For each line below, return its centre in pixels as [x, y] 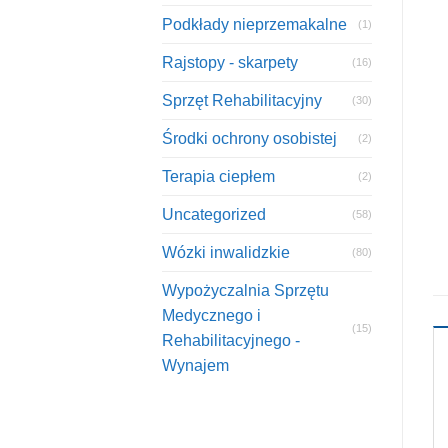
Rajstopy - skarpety [230, 63]
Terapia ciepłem [218, 177]
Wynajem [195, 366]
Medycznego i [211, 316]
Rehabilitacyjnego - [231, 341]
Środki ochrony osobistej [249, 139]
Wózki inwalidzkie [226, 253]
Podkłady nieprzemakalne [254, 25]
